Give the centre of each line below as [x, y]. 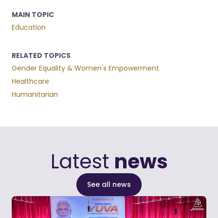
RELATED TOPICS [41, 55]
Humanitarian [35, 94]
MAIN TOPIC [33, 14]
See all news [109, 184]
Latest [82, 161]
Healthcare [30, 81]
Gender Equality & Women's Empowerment [85, 68]
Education [29, 27]
